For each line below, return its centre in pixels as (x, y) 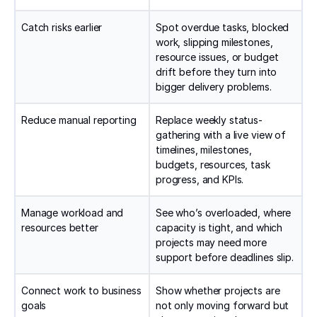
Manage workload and (73, 213)
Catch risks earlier (62, 28)
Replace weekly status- (209, 120)
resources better (60, 228)
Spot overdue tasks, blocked (223, 28)
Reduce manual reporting (79, 120)
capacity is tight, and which (219, 228)
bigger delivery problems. (214, 87)
